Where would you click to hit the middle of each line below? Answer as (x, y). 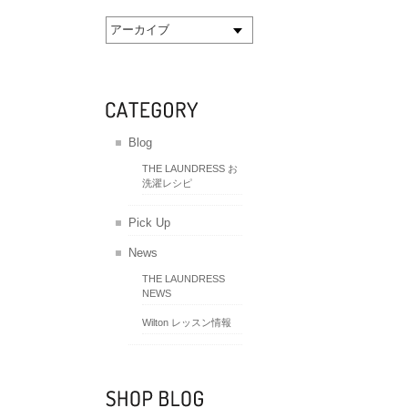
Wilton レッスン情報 (187, 322)
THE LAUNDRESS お (190, 168)
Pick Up (149, 223)
